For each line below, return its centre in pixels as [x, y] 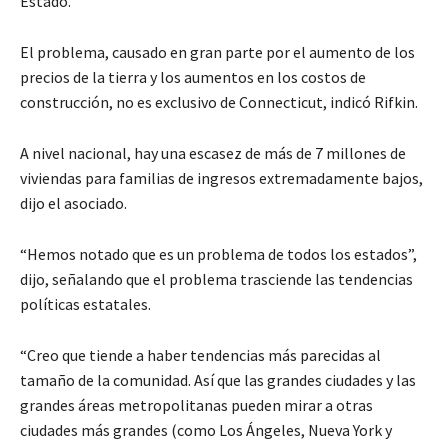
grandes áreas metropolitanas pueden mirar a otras [196, 405]
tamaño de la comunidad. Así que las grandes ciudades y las [218, 380]
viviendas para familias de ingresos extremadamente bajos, [221, 178]
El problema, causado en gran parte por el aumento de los [217, 52]
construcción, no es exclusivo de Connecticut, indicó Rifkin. [219, 102]
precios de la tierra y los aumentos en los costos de [193, 77]
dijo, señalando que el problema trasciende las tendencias [216, 279]
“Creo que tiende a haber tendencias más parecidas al [200, 355]
